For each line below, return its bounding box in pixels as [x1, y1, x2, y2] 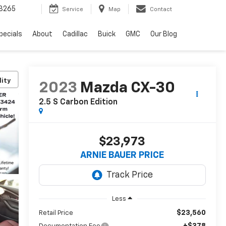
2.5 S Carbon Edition [38, 98, 118, 107]
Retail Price [38, 209, 73, 216]
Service [62, 7, 83, 13]
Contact [150, 7, 172, 13]
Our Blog [150, 31, 177, 38]
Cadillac [63, 31, 88, 38]
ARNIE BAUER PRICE [80, 151, 164, 160]
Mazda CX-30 [80, 81, 175, 96]
